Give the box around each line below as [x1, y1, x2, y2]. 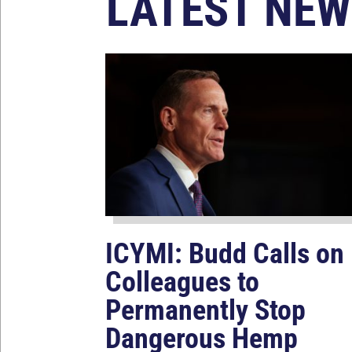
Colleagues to [105, 266, 260, 299]
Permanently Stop [105, 294, 306, 328]
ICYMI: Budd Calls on [105, 237, 345, 271]
